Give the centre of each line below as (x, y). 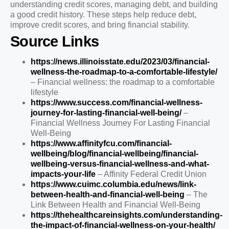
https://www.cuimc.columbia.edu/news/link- (113, 184)
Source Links (55, 41)
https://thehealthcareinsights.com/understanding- (127, 215)
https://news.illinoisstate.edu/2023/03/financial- (120, 61)
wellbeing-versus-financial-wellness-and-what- (120, 164)
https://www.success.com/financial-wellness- (117, 102)
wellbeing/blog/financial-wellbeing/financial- (114, 153)
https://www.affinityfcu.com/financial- (101, 143)
